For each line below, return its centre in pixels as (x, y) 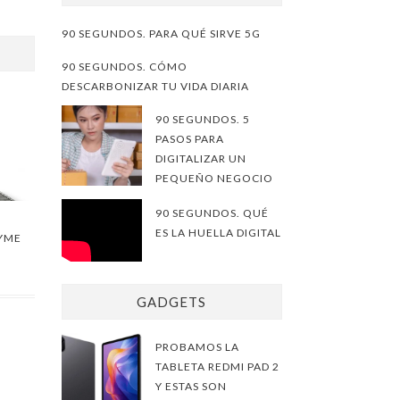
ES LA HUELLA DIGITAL (218, 233)
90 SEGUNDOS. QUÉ (212, 213)
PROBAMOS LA (197, 347)
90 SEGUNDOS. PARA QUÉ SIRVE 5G (161, 33)
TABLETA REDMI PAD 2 (217, 367)
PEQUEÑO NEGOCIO (214, 178)
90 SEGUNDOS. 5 (202, 119)
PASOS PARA (189, 139)
